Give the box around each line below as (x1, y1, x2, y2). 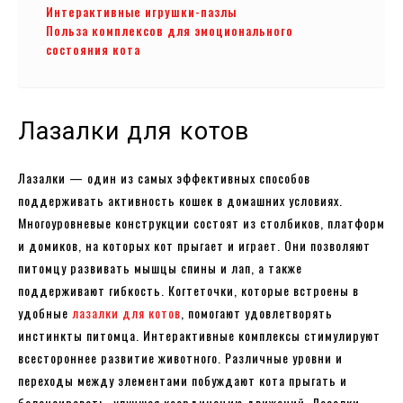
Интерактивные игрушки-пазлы (46, 2, 237, 21)
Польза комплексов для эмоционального (46, 21, 293, 40)
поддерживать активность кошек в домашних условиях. (18, 190, 343, 210)
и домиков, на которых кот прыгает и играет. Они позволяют (18, 235, 371, 255)
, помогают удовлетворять (181, 302, 333, 322)
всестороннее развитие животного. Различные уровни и (18, 347, 343, 367)
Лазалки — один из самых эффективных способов (18, 167, 310, 187)
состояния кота (46, 40, 140, 58)
